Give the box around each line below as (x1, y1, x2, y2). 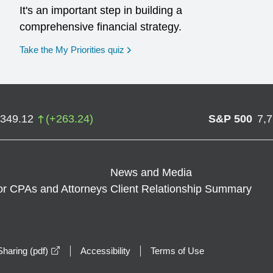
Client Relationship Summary (110, 183, 252, 195)
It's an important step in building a (19, 4, 183, 16)
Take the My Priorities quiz (19, 44, 125, 55)
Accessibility (80, 246, 130, 256)
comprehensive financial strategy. (19, 21, 182, 33)
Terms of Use (151, 246, 204, 256)
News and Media (110, 166, 193, 179)
